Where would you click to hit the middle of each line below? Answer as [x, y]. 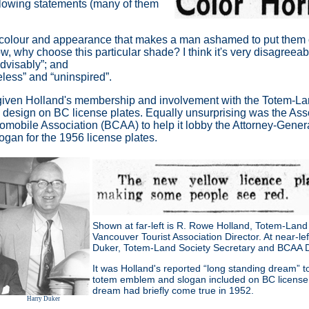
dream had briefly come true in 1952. [173, 290]
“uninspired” [80, 77]
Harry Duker [43, 298]
